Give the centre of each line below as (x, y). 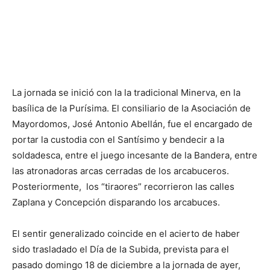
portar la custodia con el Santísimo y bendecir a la (118, 140)
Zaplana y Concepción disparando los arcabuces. (116, 202)
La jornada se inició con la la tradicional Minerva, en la (126, 93)
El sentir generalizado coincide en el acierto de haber (126, 234)
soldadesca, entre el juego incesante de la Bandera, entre (135, 155)
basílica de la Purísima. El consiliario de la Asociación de (131, 108)
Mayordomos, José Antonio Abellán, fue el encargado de (132, 124)
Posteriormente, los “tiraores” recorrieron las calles (123, 187)
